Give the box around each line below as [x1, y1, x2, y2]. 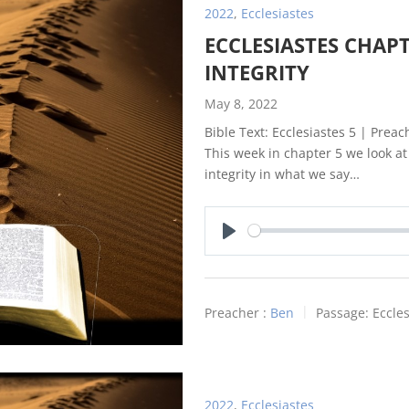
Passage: [316, 303, 369, 321]
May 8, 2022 [204, 94, 278, 112]
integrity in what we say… [204, 164, 360, 183]
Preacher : [204, 303, 267, 321]
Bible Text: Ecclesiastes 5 [204, 122, 356, 141]
